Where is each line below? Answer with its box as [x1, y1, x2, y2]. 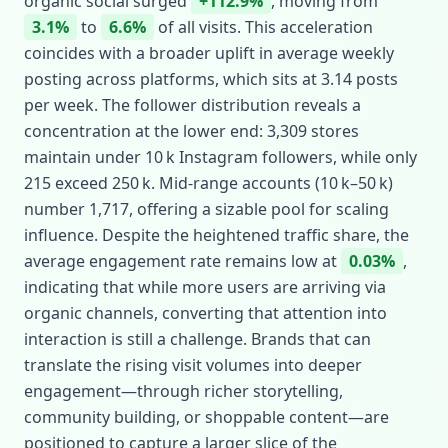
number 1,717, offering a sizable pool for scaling [24, 198, 389, 220]
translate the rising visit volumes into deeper [24, 354, 362, 376]
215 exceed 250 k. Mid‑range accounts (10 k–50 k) [24, 172, 393, 194]
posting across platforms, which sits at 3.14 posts [24, 68, 398, 90]
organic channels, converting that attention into [24, 302, 387, 324]
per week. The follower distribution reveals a [24, 94, 361, 116]
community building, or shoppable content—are [24, 406, 389, 428]
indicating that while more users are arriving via [24, 276, 386, 298]
